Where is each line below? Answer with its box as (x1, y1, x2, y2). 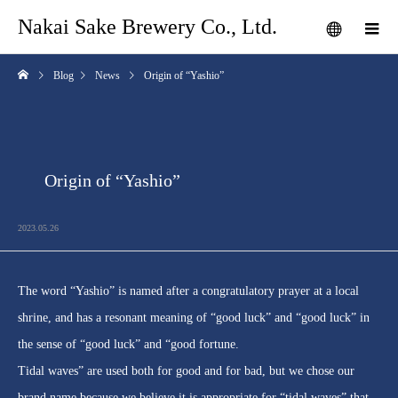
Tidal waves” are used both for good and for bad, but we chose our (18, 364, 354, 378)
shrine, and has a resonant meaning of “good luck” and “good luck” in (18, 311, 370, 324)
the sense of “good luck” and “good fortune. (18, 338, 239, 351)
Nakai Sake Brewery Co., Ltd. (18, 15, 277, 38)
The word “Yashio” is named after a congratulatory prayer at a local (18, 284, 359, 298)
